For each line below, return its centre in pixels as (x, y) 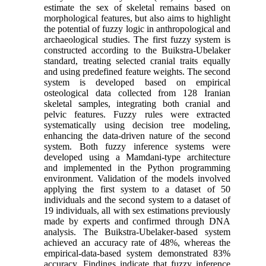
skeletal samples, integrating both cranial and (137, 103)
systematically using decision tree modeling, (137, 125)
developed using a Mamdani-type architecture (137, 157)
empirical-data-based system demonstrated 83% (137, 253)
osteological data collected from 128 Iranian (137, 93)
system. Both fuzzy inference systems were (137, 146)
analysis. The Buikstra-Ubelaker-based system (137, 232)
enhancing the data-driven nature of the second (137, 135)
